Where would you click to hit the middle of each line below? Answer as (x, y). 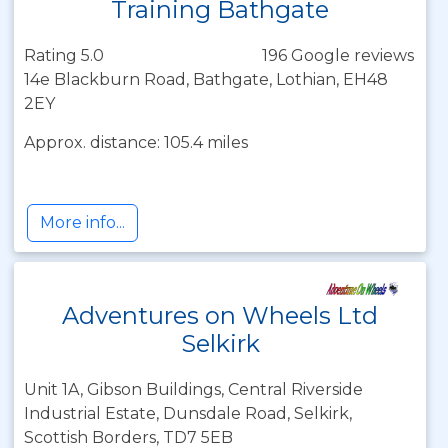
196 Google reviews (338, 55)
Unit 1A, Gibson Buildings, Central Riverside (193, 389)
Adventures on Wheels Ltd (220, 315)
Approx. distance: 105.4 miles (136, 142)
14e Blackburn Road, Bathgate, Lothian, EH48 (206, 79)
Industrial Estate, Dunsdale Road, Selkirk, (188, 413)
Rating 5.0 (64, 55)
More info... (82, 222)
